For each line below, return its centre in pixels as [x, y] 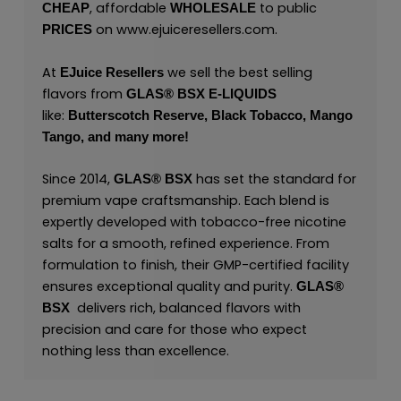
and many [118, 137]
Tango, [63, 137]
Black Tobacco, [258, 115]
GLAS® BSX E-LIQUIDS [201, 94]
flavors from [84, 94]
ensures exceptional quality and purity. [169, 287]
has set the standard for [276, 179]
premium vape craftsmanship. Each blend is [185, 201]
